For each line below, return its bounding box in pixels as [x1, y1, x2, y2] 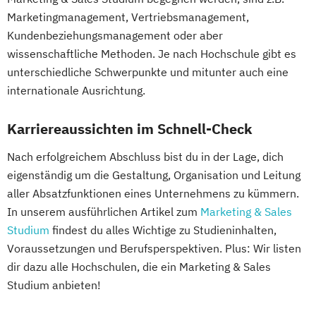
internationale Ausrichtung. [7, 83, 145, 98]
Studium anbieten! [7, 278, 101, 293]
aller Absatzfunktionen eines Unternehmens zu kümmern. [7, 186, 299, 201]
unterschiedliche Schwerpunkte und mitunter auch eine [7, 65, 288, 80]
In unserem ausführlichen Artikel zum [7, 205, 200, 219]
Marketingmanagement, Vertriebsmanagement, [7, 10, 249, 25]
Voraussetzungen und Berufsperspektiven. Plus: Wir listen [7, 241, 301, 256]
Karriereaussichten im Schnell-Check [7, 119, 253, 139]
